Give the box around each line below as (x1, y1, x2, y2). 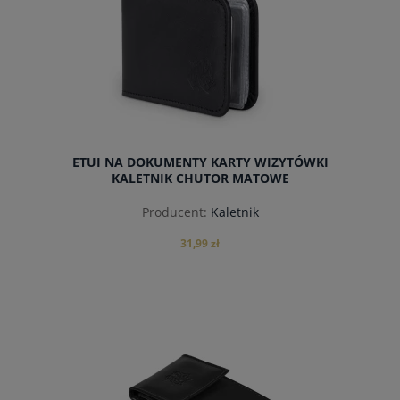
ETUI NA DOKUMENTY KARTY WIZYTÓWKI (71, 154, 329, 171)
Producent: (141, 203, 207, 221)
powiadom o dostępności (121, 344, 279, 361)
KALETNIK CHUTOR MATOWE (111, 170, 289, 187)
